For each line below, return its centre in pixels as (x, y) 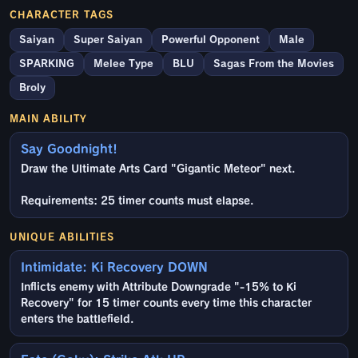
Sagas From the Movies (274, 64)
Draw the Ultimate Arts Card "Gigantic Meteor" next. (158, 169)
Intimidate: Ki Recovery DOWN (114, 268)
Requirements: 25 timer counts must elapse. (137, 201)
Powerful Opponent (211, 40)
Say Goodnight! (69, 149)
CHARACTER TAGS (62, 15)
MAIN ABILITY (48, 119)
